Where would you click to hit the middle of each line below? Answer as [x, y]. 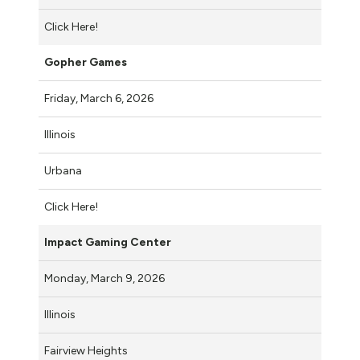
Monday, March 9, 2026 [106, 278]
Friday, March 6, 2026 [100, 98]
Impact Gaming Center [108, 242]
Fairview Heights [86, 350]
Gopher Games [86, 62]
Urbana [63, 170]
